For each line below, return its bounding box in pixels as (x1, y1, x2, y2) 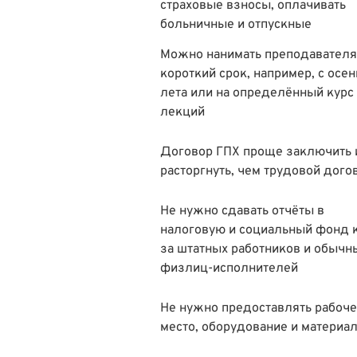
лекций (160, 104, 205, 120)
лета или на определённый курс (160, 84, 354, 101)
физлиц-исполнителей (160, 260, 298, 277)
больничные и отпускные (160, 16, 315, 33)
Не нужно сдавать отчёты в (160, 202, 324, 219)
